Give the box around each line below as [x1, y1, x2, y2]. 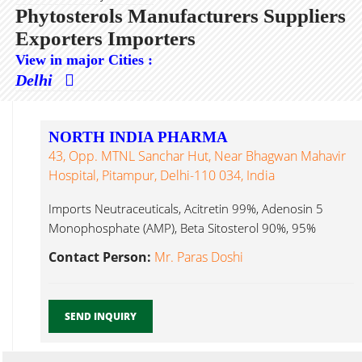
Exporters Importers [15, 27, 196, 49]
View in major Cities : [15, 52, 153, 68]
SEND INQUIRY [65, 309, 137, 323]
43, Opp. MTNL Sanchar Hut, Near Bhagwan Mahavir [48, 147, 346, 165]
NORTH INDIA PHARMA [48, 128, 228, 145]
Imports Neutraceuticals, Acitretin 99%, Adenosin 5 [48, 200, 323, 217]
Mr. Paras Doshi [154, 248, 243, 266]
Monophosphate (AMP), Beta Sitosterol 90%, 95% [48, 220, 316, 236]
